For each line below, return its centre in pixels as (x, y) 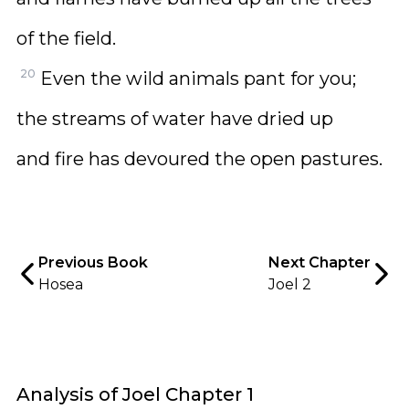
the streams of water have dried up (175, 119)
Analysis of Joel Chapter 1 (135, 394)
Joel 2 (290, 284)
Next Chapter (320, 262)
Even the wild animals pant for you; (198, 79)
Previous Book (93, 262)
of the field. (66, 38)
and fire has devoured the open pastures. (199, 159)
